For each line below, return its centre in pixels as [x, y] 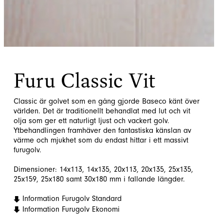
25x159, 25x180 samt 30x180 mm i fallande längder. [99, 179]
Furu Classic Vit [84, 81]
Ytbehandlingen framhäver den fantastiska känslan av [102, 131]
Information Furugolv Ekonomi [71, 209]
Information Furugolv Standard [72, 199]
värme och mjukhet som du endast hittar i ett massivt [101, 140]
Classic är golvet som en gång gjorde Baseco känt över [107, 101]
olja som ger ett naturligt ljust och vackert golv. [91, 121]
